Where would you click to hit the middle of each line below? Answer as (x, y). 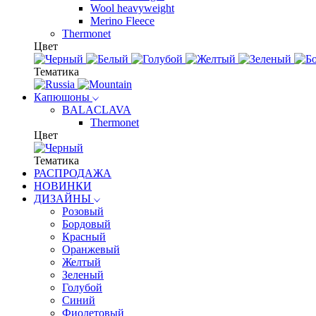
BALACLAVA (97, 110)
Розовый (83, 211)
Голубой (82, 287)
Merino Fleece (122, 21)
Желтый (81, 262)
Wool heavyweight (132, 8)
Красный (84, 237)
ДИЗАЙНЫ (64, 199)
